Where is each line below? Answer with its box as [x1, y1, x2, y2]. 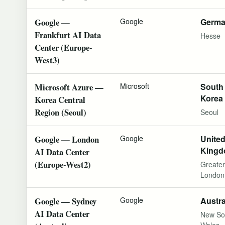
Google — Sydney [35, 194, 96, 207]
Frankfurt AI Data [35, 28, 101, 41]
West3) [35, 53, 60, 66]
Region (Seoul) [35, 105, 86, 119]
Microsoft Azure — [35, 80, 103, 93]
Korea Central [35, 93, 85, 106]
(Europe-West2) [35, 158, 91, 171]
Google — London [35, 133, 99, 146]
